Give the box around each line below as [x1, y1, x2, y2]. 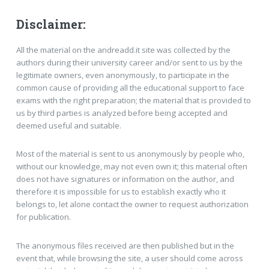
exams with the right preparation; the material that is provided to [16, 94, 251, 106]
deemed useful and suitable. [16, 119, 121, 131]
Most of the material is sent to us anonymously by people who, [16, 148, 244, 160]
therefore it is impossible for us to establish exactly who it [16, 186, 226, 198]
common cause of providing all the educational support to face [16, 82, 244, 93]
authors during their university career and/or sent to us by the [16, 56, 243, 68]
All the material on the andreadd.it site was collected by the [16, 44, 231, 55]
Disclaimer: [16, 16, 86, 32]
